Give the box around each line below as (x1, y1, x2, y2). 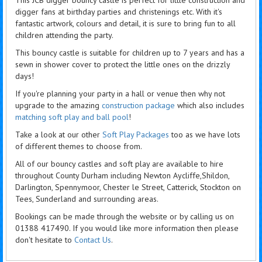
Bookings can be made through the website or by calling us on (15, 211, 234, 222)
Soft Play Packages (102, 129, 169, 140)
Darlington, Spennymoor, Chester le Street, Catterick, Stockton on (15, 181, 241, 192)
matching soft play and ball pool (15, 111, 129, 122)
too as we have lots (169, 129, 240, 140)
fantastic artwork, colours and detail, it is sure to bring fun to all (15, 18, 236, 29)
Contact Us (74, 234, 111, 245)
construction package (102, 99, 175, 111)
